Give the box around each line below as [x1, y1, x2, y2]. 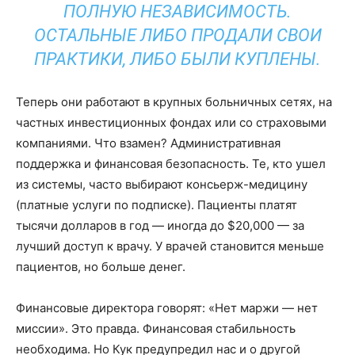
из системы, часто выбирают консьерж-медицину [16, 177, 307, 193]
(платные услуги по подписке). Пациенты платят [16, 197, 297, 213]
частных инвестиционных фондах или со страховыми [16, 115, 326, 131]
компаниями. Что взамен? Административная [16, 136, 281, 151]
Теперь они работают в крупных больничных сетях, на [16, 94, 332, 110]
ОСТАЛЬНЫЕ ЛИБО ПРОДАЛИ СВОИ [33, 25, 322, 46]
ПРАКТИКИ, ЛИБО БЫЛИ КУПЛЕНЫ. [34, 49, 321, 70]
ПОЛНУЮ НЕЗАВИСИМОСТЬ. [63, 2, 292, 22]
